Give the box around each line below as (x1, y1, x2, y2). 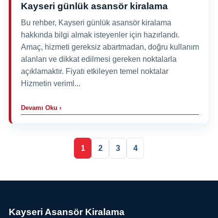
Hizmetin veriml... (20, 79, 80, 88)
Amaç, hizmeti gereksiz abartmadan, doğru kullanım (20, 42, 199, 51)
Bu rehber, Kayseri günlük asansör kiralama (20, 18, 171, 27)
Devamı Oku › (20, 104, 61, 111)
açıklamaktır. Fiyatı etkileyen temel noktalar (20, 67, 168, 75)
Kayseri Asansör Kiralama (8, 206, 125, 217)
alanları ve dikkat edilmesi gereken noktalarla (20, 54, 177, 63)
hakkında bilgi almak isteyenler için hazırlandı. (20, 30, 180, 39)
